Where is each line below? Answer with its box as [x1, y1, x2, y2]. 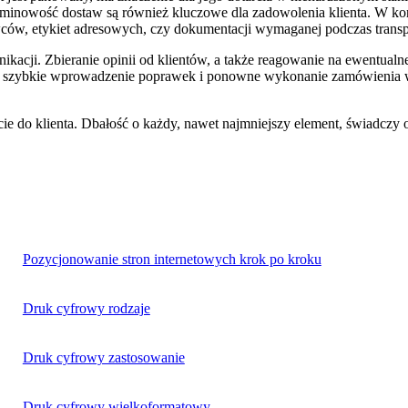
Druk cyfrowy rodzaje [22, 301, 150, 316]
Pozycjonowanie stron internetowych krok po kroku [22, 251, 321, 267]
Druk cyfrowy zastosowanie [22, 350, 185, 365]
